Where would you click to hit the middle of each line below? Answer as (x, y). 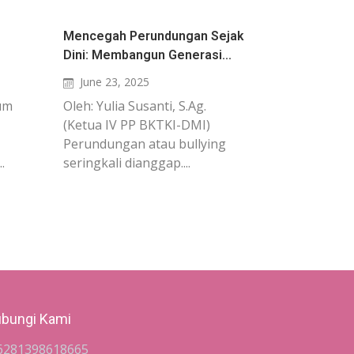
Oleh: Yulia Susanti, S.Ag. (135, 106)
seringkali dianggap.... (127, 163)
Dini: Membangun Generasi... (147, 55)
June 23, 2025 (114, 82)
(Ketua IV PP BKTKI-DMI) (137, 125)
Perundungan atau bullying (145, 144)
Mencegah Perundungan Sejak (154, 36)
